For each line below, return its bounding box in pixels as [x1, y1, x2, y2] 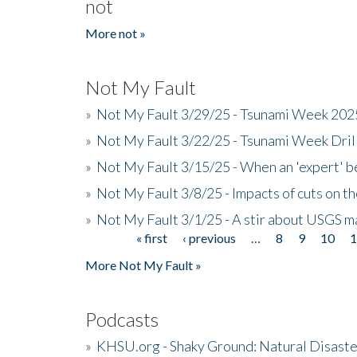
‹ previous [182, 229, 237, 245]
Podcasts [85, 307, 159, 331]
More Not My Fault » [85, 257, 202, 273]
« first [136, 229, 168, 245]
